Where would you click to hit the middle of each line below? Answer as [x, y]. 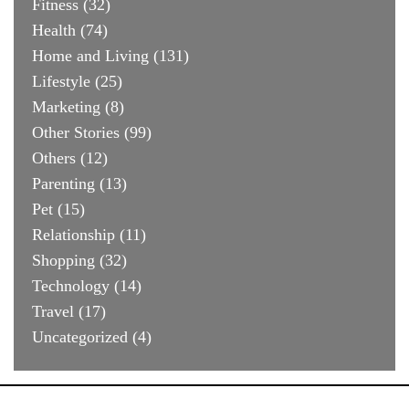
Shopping [63, 260]
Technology [71, 285]
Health [54, 30]
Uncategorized [80, 336]
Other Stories [76, 132]
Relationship [73, 234]
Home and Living [90, 55]
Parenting [63, 183]
